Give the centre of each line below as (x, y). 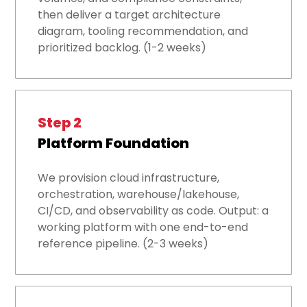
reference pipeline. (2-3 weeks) (123, 244)
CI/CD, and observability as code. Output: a (153, 211)
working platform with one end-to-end (143, 228)
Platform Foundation (114, 144)
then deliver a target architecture (130, 15)
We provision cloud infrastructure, (129, 178)
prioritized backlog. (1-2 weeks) (122, 48)
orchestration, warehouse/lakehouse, (139, 195)
